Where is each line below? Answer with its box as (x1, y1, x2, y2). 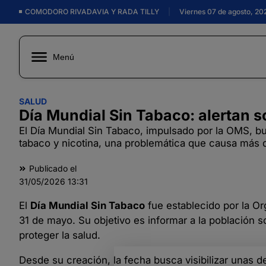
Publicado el (29, 163, 77, 173)
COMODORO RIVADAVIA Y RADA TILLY (25, 7, 168, 17)
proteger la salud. (19, 229, 100, 241)
